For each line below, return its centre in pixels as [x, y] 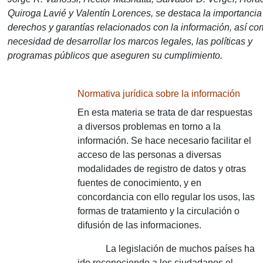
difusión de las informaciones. [139, 225]
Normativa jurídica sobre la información [159, 94]
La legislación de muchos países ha [166, 249]
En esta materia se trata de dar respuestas [165, 112]
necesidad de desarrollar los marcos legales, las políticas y [130, 41]
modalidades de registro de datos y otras [162, 169]
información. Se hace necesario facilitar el [164, 141]
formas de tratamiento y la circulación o [159, 211]
